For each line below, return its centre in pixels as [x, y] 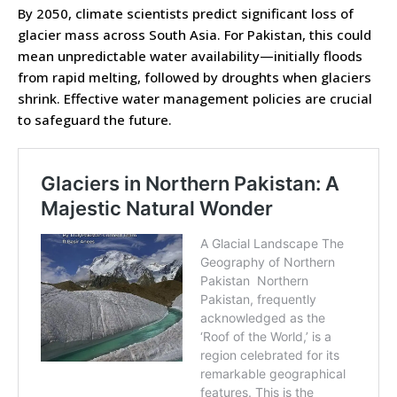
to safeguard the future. [95, 119]
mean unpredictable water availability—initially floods [190, 55]
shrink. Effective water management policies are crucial [195, 98]
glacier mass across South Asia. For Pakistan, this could [195, 34]
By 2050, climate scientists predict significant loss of [186, 13]
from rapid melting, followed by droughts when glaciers [195, 77]
